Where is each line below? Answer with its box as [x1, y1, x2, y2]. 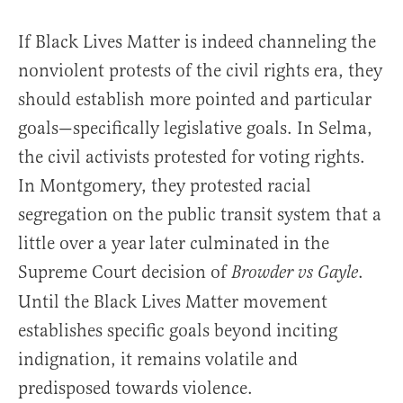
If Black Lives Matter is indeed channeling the [18, 31, 376, 54]
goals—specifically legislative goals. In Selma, [18, 117, 372, 140]
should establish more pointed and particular [18, 88, 372, 112]
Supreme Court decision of [18, 261, 231, 284]
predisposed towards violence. [18, 377, 253, 400]
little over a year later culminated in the [18, 232, 329, 255]
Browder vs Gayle [231, 262, 358, 285]
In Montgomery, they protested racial [18, 175, 311, 198]
